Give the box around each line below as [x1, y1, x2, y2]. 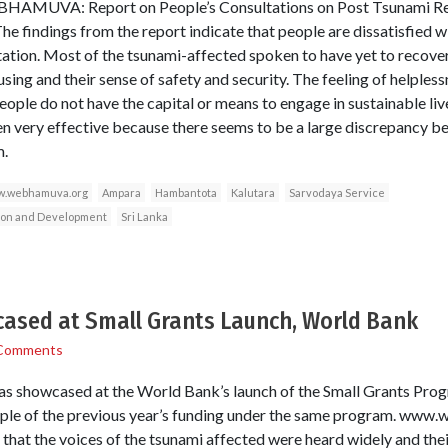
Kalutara [230, 185, 275, 199]
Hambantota [154, 185, 217, 199]
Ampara [101, 185, 141, 199]
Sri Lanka [120, 209, 168, 223]
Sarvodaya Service [288, 185, 385, 199]
